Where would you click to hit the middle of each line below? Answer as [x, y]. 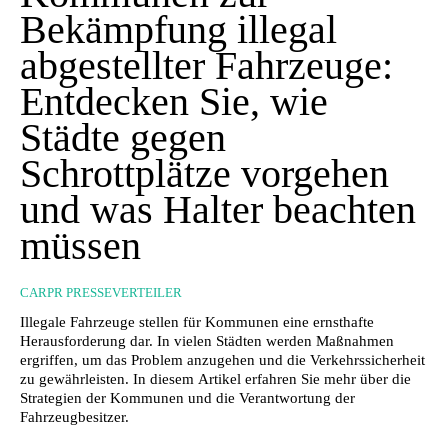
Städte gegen [123, 137]
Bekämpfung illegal [178, 29]
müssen [80, 245]
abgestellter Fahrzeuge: [206, 65]
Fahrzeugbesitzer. [74, 416]
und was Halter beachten [218, 209]
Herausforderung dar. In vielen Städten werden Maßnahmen [207, 340]
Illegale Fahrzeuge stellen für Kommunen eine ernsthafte [197, 321]
